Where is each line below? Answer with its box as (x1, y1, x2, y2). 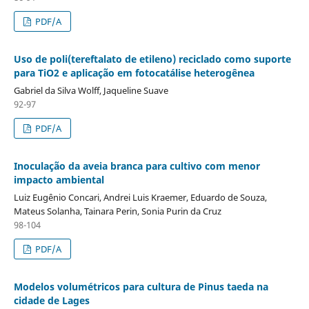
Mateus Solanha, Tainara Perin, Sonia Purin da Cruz (13, 204, 221, 217)
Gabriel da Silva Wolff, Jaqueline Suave (13, 83, 168, 97)
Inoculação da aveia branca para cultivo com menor (13, 159, 260, 172)
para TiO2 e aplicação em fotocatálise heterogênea (13, 66, 255, 79)
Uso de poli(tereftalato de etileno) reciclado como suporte (13, 52, 291, 66)
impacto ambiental (13, 172, 104, 186)
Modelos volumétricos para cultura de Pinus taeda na (13, 279, 268, 293)
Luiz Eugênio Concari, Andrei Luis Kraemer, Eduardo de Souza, (13, 190, 267, 203)
